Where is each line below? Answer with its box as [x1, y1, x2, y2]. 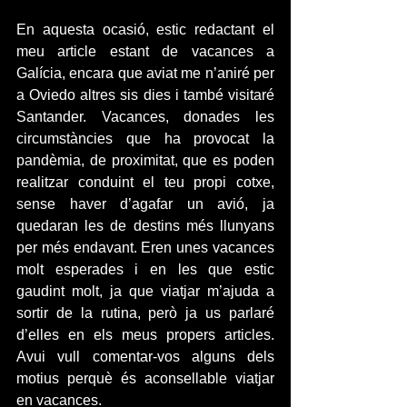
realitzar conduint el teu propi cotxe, [16, 174, 274, 190]
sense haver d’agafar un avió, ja [16, 196, 274, 212]
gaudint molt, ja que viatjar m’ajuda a [16, 283, 274, 299]
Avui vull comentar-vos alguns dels [16, 349, 274, 364]
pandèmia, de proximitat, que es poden [16, 153, 274, 168]
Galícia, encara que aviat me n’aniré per [16, 65, 274, 81]
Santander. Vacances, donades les [16, 109, 274, 124]
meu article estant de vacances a [16, 44, 274, 59]
